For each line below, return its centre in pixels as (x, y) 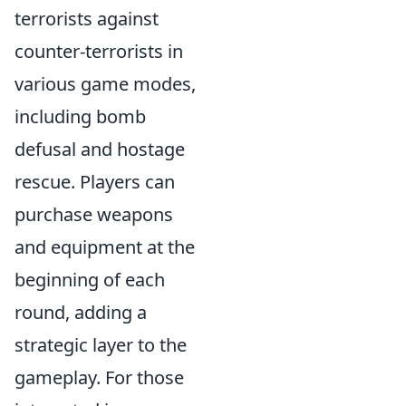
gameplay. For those (99, 377)
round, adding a (81, 312)
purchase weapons (94, 214)
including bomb (80, 116)
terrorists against (87, 18)
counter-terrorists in (99, 51)
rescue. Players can (95, 181)
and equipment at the (105, 246)
